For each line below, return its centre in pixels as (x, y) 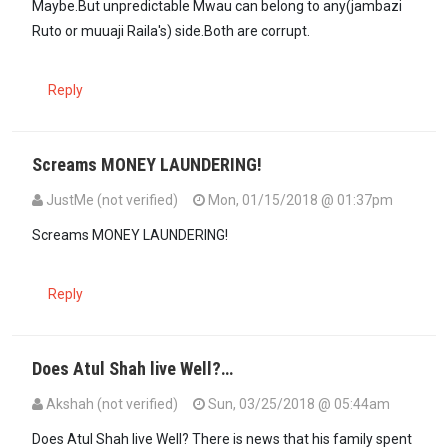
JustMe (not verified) (112, 200)
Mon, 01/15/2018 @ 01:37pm (299, 200)
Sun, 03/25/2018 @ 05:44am (297, 403)
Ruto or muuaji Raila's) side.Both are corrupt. (171, 31)
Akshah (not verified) (112, 403)
